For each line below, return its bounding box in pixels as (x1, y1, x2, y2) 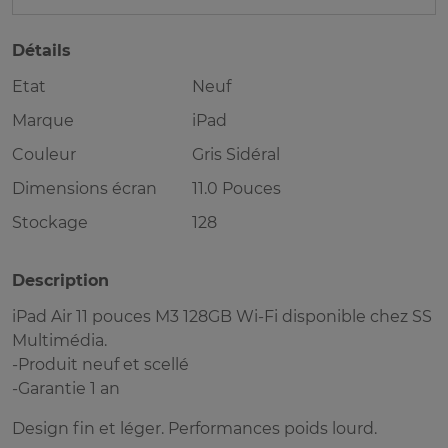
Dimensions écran (12, 179, 157, 199)
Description (12, 271, 109, 291)
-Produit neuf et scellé (12, 355, 189, 375)
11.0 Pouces (192, 179, 281, 199)
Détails (12, 41, 71, 61)
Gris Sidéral (192, 145, 280, 165)
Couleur (12, 145, 76, 165)
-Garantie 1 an (12, 379, 120, 399)
